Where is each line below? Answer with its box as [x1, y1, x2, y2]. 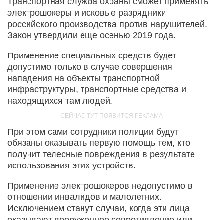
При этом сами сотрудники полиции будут [7, 126, 179, 137]
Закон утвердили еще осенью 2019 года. [7, 30, 176, 40]
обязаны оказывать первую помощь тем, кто [7, 137, 190, 148]
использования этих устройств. [7, 160, 136, 170]
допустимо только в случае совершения [7, 61, 172, 72]
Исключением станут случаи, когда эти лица [7, 203, 190, 213]
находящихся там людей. [7, 95, 112, 106]
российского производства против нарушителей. [7, 19, 207, 29]
